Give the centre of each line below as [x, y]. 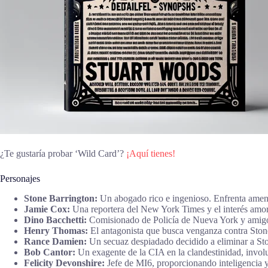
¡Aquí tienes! [151, 153]
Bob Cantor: [50, 252]
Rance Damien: [55, 241]
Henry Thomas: [56, 230]
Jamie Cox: [47, 209]
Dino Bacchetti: [55, 220]
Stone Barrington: [61, 198]
